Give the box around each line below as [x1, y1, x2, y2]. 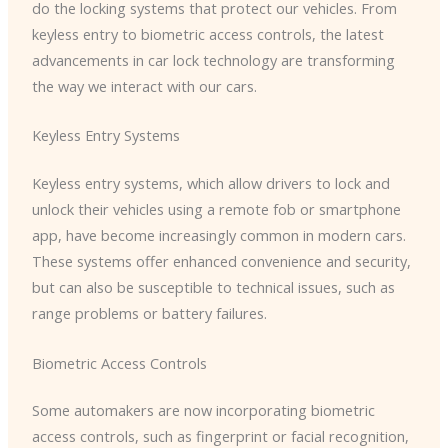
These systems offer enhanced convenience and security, [31, 251, 411, 272]
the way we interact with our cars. [31, 75, 257, 96]
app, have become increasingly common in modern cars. [31, 225, 406, 246]
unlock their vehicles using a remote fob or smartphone [31, 199, 401, 220]
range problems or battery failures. [31, 303, 267, 324]
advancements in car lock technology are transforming [31, 49, 395, 70]
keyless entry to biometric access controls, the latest [31, 23, 384, 44]
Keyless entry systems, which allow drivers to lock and [31, 173, 390, 194]
